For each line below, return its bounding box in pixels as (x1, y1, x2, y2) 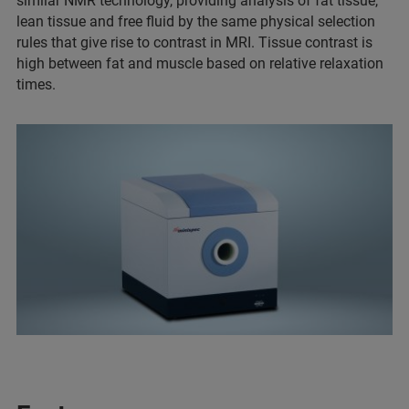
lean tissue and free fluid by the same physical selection (16, 13, 375, 31)
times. (16, 76, 56, 94)
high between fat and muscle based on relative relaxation (16, 55, 383, 73)
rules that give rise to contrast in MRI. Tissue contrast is (16, 34, 372, 52)
